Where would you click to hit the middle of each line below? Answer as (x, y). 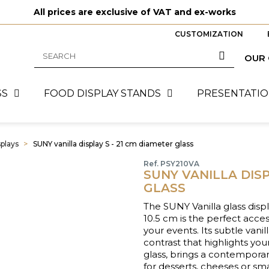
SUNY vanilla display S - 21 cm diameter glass (113, 144)
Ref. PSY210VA (171, 164)
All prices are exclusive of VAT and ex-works (134, 12)
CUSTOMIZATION (209, 34)
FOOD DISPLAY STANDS (102, 93)
